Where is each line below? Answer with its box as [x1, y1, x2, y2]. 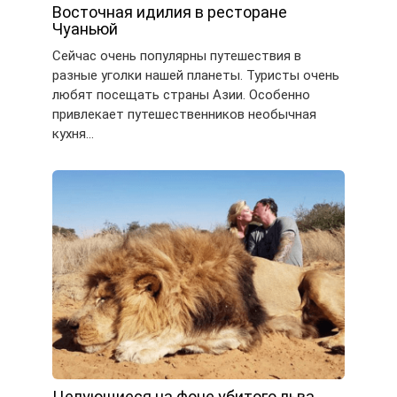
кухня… [52, 126, 94, 143]
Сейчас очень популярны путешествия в [52, 48, 301, 65]
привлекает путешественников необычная [52, 106, 316, 123]
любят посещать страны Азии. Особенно [52, 87, 310, 104]
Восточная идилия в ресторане [52, 3, 287, 22]
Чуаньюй [52, 19, 118, 39]
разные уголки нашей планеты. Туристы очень [52, 67, 339, 84]
